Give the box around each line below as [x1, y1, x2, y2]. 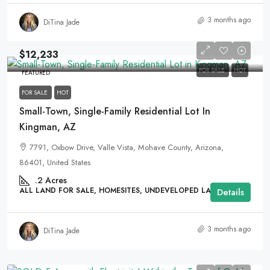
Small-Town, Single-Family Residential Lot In [19, 104, 210, 118]
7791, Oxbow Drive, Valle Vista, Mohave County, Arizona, [30, 141, 224, 153]
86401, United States [19, 156, 90, 168]
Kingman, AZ [19, 119, 76, 134]
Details [217, 185, 244, 199]
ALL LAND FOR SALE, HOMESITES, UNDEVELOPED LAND [19, 184, 222, 196]
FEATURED [22, 68, 50, 77]
